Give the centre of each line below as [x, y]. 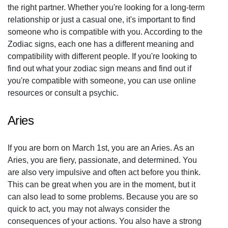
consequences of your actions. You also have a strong [105, 221]
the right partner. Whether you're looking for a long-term [106, 7]
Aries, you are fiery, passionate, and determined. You [102, 160]
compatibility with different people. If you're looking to [102, 56]
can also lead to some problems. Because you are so [103, 197]
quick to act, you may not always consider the [89, 209]
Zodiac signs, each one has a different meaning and [101, 44]
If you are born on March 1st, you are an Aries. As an [101, 148]
